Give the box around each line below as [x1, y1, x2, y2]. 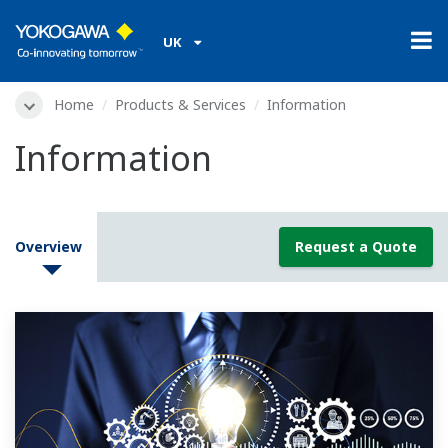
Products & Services [115, 95, 246, 114]
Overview [15, 237, 82, 257]
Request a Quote [295, 237, 417, 257]
